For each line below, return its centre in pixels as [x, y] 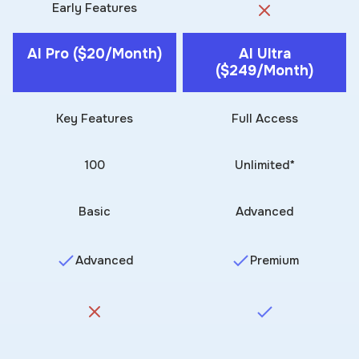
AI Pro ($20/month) [95, 53]
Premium [274, 260]
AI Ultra [264, 53]
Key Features [95, 118]
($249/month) [264, 70]
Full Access [264, 118]
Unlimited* [264, 165]
